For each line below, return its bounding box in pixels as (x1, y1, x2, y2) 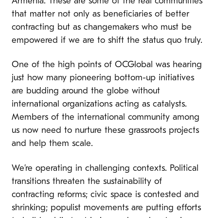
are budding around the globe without (12, 87, 160, 96)
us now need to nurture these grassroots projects (12, 126, 199, 136)
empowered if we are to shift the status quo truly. (12, 36, 202, 46)
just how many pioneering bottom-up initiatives (12, 73, 194, 83)
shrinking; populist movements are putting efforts (12, 203, 201, 213)
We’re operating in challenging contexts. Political (12, 163, 199, 173)
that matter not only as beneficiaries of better (12, 10, 189, 19)
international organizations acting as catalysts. (12, 100, 187, 109)
